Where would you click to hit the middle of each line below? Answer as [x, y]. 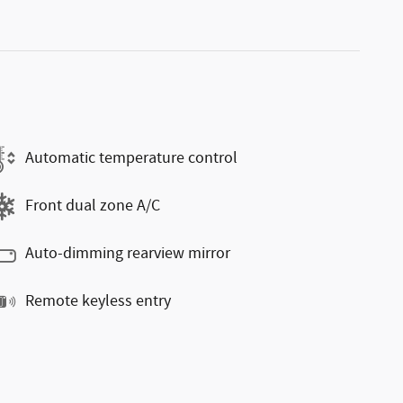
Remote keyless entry [98, 301]
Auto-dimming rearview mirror [128, 254]
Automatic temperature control [131, 158]
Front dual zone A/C [93, 206]
